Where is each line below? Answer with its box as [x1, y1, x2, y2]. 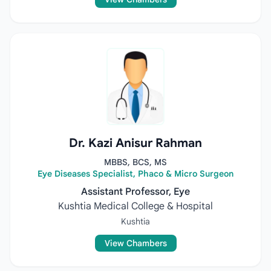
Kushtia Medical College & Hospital [58, 200, 213, 212]
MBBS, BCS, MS [104, 157, 167, 168]
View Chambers [104, 238, 167, 249]
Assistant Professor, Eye [81, 186, 190, 198]
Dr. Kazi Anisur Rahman [69, 135, 202, 151]
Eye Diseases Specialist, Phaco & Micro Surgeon [38, 168, 233, 179]
